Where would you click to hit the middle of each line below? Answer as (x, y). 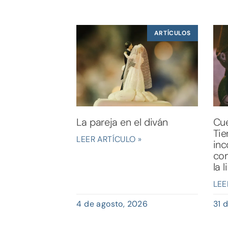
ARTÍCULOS (172, 33)
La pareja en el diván (122, 122)
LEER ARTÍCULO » (109, 139)
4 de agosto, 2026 (112, 204)
